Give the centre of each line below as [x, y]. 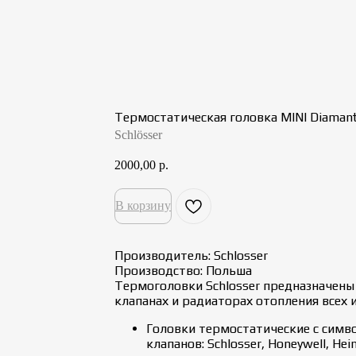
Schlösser [138, 135]
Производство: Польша [183, 270]
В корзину [143, 205]
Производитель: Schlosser [191, 255]
